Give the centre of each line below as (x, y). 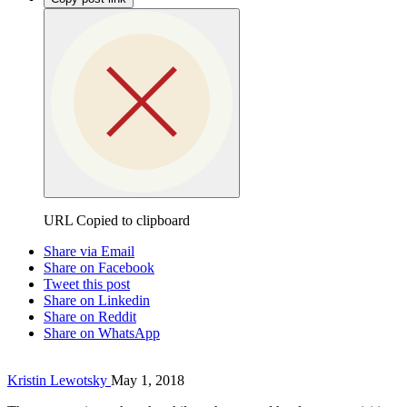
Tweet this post (87, 283)
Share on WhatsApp (102, 333)
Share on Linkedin (97, 300)
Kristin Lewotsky (59, 380)
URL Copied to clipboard (117, 220)
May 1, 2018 (148, 380)
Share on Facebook (99, 267)
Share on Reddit (90, 316)
